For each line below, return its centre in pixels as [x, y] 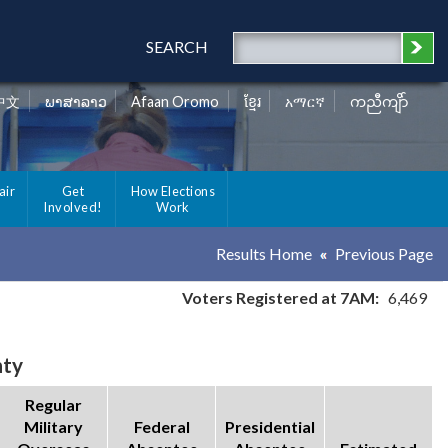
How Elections [172, 191]
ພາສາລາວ [75, 102]
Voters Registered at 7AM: [280, 298]
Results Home [264, 254]
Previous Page [384, 254]
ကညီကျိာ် [379, 102]
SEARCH [176, 46]
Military [53, 427]
